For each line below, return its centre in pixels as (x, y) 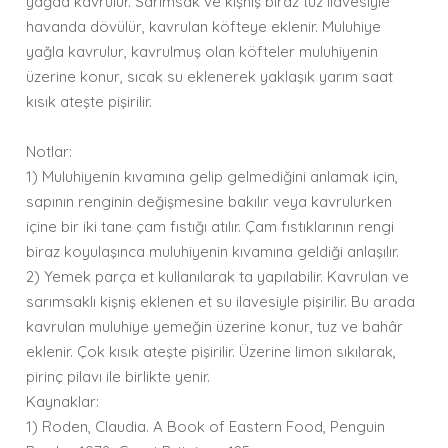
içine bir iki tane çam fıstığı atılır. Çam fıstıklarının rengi (210, 226)
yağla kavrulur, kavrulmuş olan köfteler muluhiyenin (202, 51)
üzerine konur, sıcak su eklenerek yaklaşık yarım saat (210, 76)
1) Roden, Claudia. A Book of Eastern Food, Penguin (206, 426)
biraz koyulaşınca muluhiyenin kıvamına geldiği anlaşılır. (213, 251)
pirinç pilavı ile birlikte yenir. (118, 376)
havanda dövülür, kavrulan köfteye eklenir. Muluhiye (204, 26)
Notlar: (49, 151)
